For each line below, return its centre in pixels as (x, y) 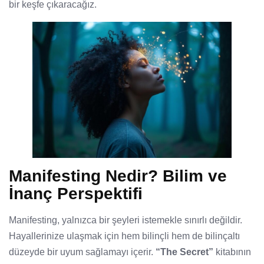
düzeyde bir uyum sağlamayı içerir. (82, 252)
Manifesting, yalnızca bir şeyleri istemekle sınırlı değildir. (126, 220)
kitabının (232, 252)
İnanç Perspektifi (76, 194)
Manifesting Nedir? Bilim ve (118, 176)
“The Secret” (184, 252)
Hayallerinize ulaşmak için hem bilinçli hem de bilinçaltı (124, 236)
